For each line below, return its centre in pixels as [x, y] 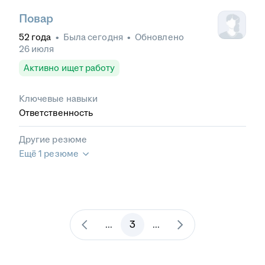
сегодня [105, 37]
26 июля [37, 49]
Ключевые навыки [59, 99]
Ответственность [56, 113]
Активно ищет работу [70, 68]
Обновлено [159, 37]
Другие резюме [53, 140]
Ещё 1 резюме [49, 154]
